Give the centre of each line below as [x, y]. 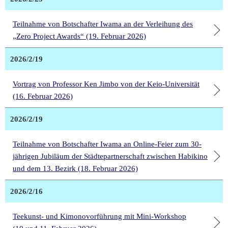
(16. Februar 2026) [43, 96]
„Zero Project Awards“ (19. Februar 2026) [79, 36]
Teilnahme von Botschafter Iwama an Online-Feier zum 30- [107, 144]
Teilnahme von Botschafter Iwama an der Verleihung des [103, 24]
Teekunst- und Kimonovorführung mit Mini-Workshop [99, 217]
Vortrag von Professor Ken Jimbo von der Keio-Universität [106, 84]
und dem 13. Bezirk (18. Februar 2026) [75, 169]
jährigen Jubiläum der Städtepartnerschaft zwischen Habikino [110, 156]
